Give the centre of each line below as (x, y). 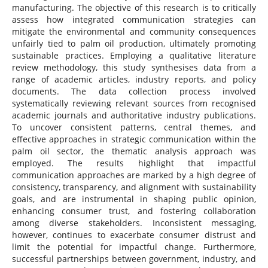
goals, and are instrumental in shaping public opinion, (134, 199)
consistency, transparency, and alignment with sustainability (134, 187)
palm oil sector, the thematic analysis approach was (134, 151)
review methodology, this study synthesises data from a (134, 68)
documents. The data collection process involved (134, 92)
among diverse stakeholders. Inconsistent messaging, (134, 223)
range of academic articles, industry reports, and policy (134, 80)
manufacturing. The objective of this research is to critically (134, 8)
